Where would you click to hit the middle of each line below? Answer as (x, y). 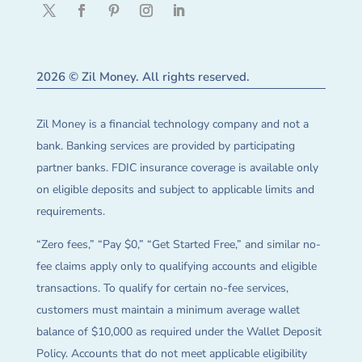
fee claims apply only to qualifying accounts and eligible (176, 267)
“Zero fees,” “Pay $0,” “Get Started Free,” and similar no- (178, 245)
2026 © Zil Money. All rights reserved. (143, 77)
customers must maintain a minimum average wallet (168, 310)
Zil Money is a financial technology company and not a (172, 124)
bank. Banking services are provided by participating (165, 146)
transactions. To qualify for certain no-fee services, (162, 288)
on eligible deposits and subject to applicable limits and (175, 190)
